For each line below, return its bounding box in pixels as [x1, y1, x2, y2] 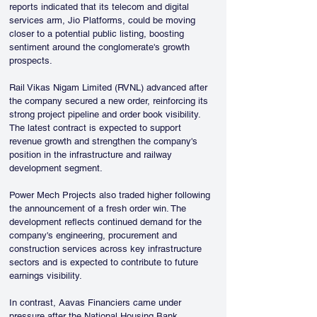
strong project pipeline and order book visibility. [9, 109, 203, 120]
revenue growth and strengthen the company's [9, 136, 200, 146]
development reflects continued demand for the [9, 217, 204, 227]
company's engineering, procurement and [9, 230, 180, 241]
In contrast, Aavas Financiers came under [9, 297, 184, 308]
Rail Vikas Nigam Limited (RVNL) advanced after [9, 82, 210, 93]
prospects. [9, 55, 52, 66]
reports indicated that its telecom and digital [9, 1, 192, 12]
